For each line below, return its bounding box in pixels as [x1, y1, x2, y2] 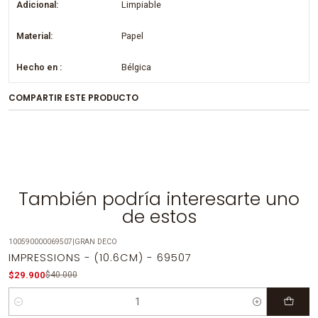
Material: [16, 30, 53, 41]
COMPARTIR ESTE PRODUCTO [8, 92, 138, 104]
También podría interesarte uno [18, 186, 300, 212]
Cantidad [8, 303, 44, 314]
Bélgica [121, 61, 152, 72]
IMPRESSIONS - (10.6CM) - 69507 [8, 251, 192, 265]
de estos [121, 204, 197, 229]
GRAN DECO [74, 236, 117, 246]
